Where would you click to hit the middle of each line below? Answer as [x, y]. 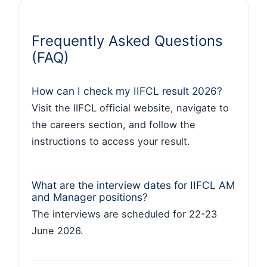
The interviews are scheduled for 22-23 [124, 214]
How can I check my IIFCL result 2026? [127, 91]
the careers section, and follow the [114, 125]
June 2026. [58, 230]
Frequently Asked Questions [127, 41]
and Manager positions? [90, 197]
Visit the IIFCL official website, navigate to [130, 108]
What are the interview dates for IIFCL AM [133, 185]
